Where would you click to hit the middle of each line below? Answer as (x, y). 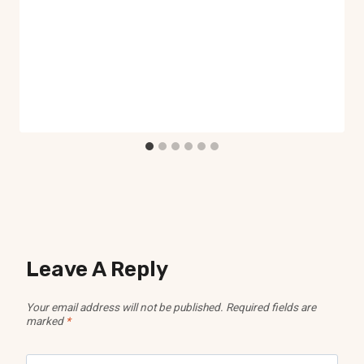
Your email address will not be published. (125, 307)
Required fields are (271, 307)
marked (46, 321)
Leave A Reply (97, 269)
